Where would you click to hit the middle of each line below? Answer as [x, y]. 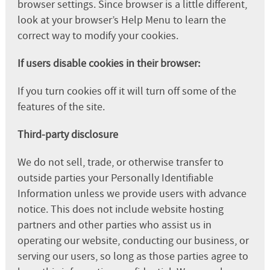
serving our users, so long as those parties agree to [133, 256]
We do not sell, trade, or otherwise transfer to [120, 162]
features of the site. [61, 107]
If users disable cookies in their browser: [108, 63]
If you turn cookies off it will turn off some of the [127, 91]
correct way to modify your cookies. [98, 36]
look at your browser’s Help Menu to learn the [121, 20]
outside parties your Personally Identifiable [115, 178]
